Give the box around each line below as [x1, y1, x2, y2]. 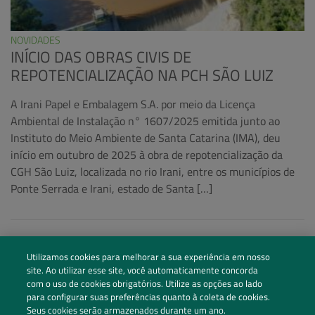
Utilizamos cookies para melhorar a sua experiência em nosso [27, 250, 271, 264]
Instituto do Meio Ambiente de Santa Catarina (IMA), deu [11, 129, 281, 146]
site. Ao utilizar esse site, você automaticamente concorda [27, 263, 259, 277]
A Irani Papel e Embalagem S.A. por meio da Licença [11, 96, 255, 112]
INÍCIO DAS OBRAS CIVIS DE [11, 45, 191, 69]
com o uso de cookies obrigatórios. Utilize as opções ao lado [27, 276, 263, 290]
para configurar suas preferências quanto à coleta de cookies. [27, 290, 271, 304]
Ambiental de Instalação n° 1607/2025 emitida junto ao [11, 112, 280, 129]
